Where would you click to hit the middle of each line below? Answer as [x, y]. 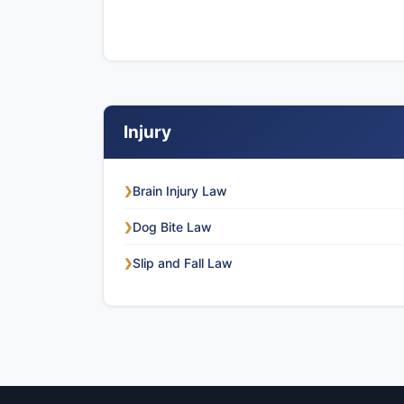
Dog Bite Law [172, 227]
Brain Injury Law [180, 191]
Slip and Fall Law [183, 263]
